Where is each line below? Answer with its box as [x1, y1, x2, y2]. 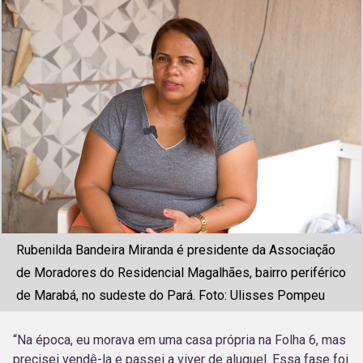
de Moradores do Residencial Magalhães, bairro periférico [16, 265, 346, 281]
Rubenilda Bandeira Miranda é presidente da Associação [16, 242, 335, 258]
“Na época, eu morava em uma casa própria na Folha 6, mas [13, 332, 346, 348]
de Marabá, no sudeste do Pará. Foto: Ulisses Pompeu [16, 288, 325, 304]
